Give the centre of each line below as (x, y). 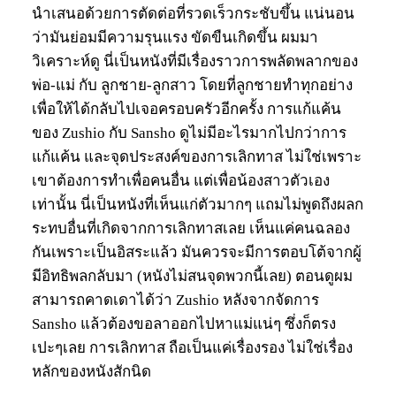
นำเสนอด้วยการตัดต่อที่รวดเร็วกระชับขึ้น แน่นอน (193, 13)
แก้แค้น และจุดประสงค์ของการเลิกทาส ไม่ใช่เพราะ (197, 156)
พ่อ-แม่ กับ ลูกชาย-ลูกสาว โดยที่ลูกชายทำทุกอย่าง (192, 85)
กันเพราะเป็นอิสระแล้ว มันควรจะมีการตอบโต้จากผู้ (197, 252)
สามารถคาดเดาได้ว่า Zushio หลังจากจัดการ (175, 300)
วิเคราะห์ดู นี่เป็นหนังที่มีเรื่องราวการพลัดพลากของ (195, 61)
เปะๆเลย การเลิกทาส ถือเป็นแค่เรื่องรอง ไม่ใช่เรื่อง (192, 347)
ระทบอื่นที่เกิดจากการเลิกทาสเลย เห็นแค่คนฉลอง (191, 228)
